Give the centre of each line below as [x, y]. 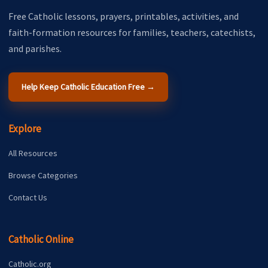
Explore [25, 128]
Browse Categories [43, 175]
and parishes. [35, 48]
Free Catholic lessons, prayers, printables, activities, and [124, 16]
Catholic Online [41, 239]
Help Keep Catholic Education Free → [88, 86]
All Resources [33, 153]
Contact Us [28, 197]
